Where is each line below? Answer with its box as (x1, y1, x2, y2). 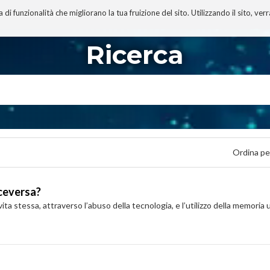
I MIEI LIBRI (98, 10, 132, 18)
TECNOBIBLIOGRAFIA (15, 10, 84, 18)
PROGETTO (145, 10, 181, 18)
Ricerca (86, 39, 184, 71)
